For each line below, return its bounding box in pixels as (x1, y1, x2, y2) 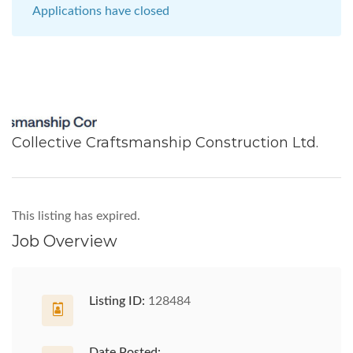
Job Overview (12, 232, 117, 251)
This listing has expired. (12, 210, 140, 222)
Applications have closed (32, 5, 169, 17)
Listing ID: (89, 295, 145, 307)
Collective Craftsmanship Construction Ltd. (12, 134, 318, 151)
